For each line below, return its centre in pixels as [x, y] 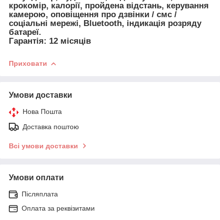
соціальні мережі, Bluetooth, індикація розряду [105, 24]
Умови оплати [36, 178]
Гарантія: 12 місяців [50, 41]
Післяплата [40, 194]
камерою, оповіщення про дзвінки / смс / [93, 15]
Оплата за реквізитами [58, 208]
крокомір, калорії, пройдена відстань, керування [109, 6]
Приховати [28, 64]
